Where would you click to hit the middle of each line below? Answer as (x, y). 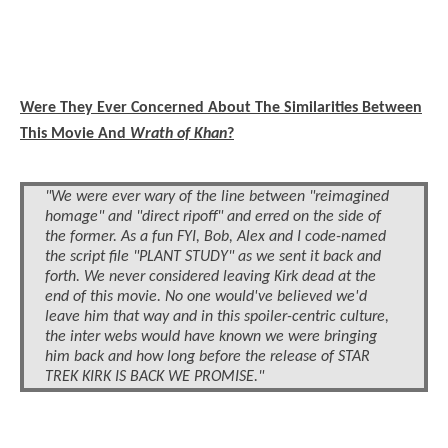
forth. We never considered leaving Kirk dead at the (210, 276)
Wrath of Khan (178, 133)
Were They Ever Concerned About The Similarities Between (221, 107)
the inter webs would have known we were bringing (211, 336)
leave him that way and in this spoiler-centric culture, (217, 316)
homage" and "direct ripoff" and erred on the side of (213, 216)
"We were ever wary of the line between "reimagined (217, 196)
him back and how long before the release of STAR (207, 356)
